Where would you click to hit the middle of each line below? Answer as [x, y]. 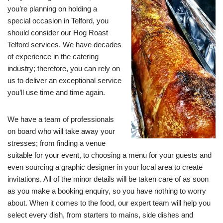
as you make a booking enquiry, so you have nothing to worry [107, 191]
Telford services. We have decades [64, 45]
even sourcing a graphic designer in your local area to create [105, 167]
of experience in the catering [53, 56]
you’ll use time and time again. [56, 92]
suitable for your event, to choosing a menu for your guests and [110, 155]
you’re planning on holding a [52, 9]
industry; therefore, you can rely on [64, 68]
